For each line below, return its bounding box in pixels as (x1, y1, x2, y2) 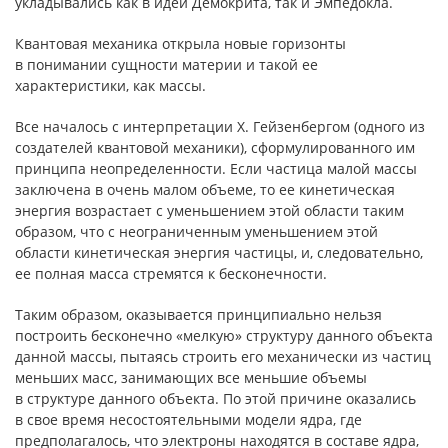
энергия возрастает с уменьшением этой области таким (15, 201, 404, 220)
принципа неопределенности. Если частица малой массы (15, 159, 417, 178)
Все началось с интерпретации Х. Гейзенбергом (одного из (15, 117, 425, 136)
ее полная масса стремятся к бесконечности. (15, 264, 327, 283)
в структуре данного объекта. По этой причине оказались (15, 389, 416, 408)
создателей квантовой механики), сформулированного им (15, 138, 415, 157)
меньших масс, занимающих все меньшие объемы (15, 368, 367, 387)
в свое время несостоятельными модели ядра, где (15, 410, 362, 429)
